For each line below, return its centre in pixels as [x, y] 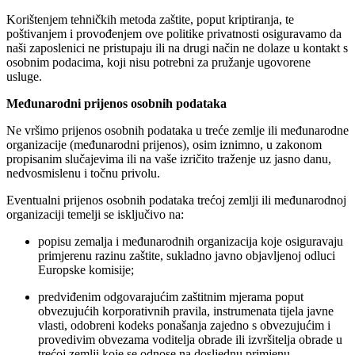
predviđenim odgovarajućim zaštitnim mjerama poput [171, 296]
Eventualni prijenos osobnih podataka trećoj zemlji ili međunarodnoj [176, 200]
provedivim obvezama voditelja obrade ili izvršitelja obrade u [190, 339]
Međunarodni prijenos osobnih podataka [116, 103]
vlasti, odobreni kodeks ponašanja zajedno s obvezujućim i [184, 325]
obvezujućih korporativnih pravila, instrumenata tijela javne [186, 311]
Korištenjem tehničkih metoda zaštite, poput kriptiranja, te [150, 19]
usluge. [24, 76]
